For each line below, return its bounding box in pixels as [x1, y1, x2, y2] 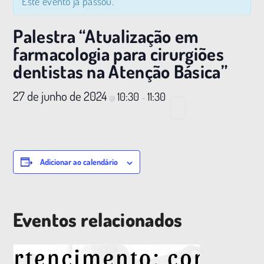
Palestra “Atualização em [13, 24, 199, 47]
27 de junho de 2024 [13, 87, 110, 104]
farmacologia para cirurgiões [13, 42, 224, 65]
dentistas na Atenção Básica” [13, 60, 227, 82]
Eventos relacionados [13, 207, 183, 232]
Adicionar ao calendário [39, 156, 118, 167]
